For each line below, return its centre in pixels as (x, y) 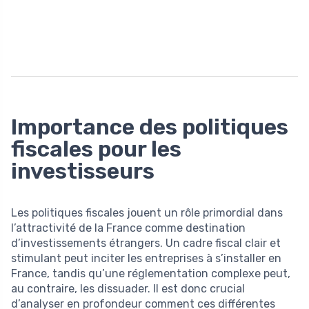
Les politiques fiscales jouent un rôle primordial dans (147, 212)
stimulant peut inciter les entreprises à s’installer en (146, 258)
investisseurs (83, 171)
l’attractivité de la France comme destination (128, 228)
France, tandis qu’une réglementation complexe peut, (151, 273)
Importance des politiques (150, 127)
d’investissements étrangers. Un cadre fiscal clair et (146, 243)
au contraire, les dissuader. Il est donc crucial (128, 288)
